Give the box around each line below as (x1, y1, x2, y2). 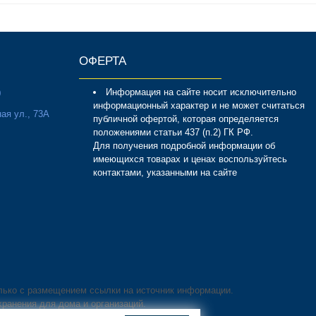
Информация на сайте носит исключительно (106, 87, 296, 97)
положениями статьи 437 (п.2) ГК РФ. (93, 127, 253, 138)
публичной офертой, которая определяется (93, 114, 279, 124)
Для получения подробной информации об (93, 140, 275, 151)
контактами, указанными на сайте (93, 167, 237, 178)
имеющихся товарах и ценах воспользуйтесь (93, 154, 287, 164)
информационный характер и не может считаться (93, 100, 305, 111)
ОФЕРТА (79, 54, 126, 68)
